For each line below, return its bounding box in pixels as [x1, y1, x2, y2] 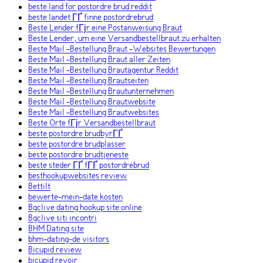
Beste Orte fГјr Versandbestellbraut [28, 119, 156, 129]
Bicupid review [28, 245, 82, 255]
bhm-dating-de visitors [28, 235, 109, 245]
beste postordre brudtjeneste [28, 150, 129, 160]
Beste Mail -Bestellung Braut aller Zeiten [28, 55, 170, 65]
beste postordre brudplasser [28, 140, 126, 150]
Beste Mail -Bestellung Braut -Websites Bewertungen [28, 45, 215, 55]
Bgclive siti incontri [28, 214, 97, 224]
